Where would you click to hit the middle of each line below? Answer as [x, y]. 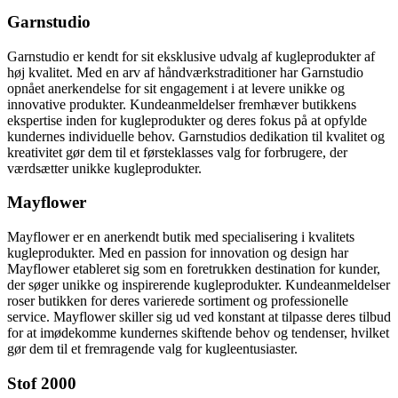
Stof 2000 [42, 383]
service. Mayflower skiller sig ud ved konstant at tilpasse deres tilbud [199, 317]
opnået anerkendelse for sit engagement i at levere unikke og [176, 88]
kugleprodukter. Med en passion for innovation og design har [178, 253]
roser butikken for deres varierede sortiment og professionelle [178, 301]
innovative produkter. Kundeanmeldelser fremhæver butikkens [182, 104]
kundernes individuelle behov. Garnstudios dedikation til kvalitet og [196, 136]
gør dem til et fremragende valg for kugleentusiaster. [152, 349]
